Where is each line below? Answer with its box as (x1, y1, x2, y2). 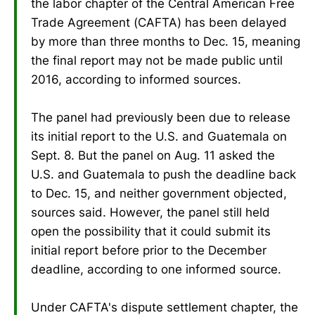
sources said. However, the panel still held (31, 205, 270, 219)
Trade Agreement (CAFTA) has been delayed (31, 15, 287, 30)
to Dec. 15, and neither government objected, (31, 186, 287, 200)
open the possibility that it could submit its (31, 224, 271, 238)
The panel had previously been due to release (31, 110, 290, 124)
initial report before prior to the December (31, 243, 266, 257)
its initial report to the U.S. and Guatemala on (31, 129, 287, 143)
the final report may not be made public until (31, 53, 283, 67)
